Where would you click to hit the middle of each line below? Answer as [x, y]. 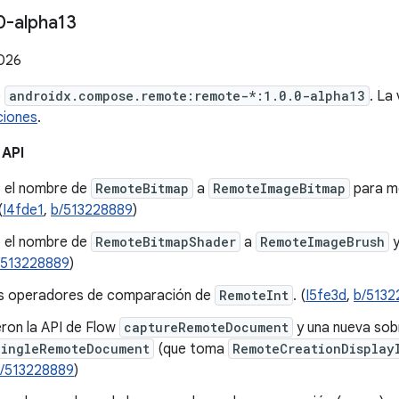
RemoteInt [254, 295]
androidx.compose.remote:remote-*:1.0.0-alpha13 [187, 96]
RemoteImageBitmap [279, 188]
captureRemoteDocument [206, 327]
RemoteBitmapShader [166, 242]
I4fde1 [23, 210]
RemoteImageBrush [322, 242]
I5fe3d [326, 296]
